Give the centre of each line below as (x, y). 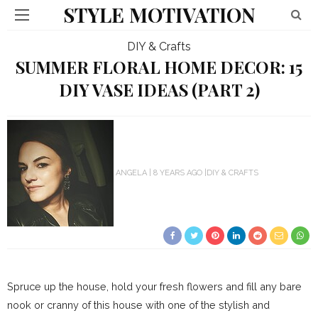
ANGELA (131, 172)
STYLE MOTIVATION (159, 15)
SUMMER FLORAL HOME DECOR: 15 (159, 67)
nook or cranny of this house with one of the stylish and (138, 305)
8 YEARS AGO (178, 172)
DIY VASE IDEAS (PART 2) (159, 90)
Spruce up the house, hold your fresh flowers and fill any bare (154, 286)
